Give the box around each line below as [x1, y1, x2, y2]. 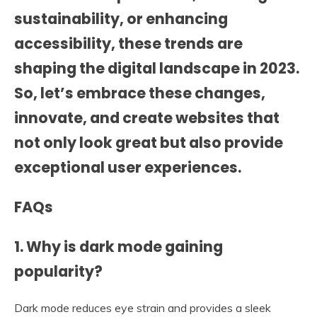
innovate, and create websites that [14, 108, 279, 129]
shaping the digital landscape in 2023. [14, 58, 299, 79]
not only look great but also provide [14, 132, 283, 154]
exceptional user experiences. [14, 157, 241, 178]
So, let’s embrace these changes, [14, 83, 265, 104]
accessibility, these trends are [14, 33, 243, 54]
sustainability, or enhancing [14, 8, 228, 30]
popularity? [14, 261, 103, 282]
